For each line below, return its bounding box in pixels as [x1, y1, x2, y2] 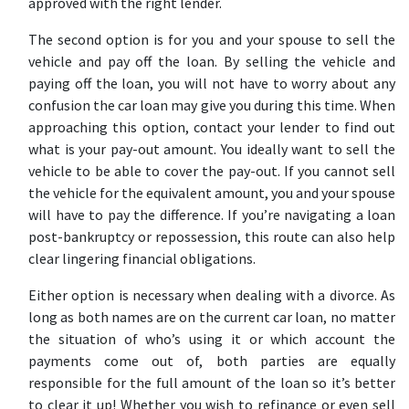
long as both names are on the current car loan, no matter [28, 308, 395, 326]
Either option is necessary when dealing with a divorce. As [28, 286, 395, 304]
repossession [155, 227, 237, 246]
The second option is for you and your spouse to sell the [28, 30, 395, 48]
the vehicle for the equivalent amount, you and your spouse [28, 184, 395, 202]
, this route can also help [237, 227, 395, 246]
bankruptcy [63, 227, 134, 246]
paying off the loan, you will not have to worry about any [28, 74, 395, 92]
